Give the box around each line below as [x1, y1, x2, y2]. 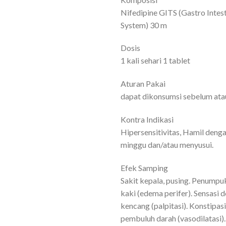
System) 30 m [121, 20, 167, 30]
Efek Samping [121, 162, 168, 173]
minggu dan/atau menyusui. [121, 139, 213, 149]
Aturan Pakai [121, 79, 165, 89]
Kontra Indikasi [121, 114, 174, 124]
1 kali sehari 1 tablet [121, 55, 190, 66]
